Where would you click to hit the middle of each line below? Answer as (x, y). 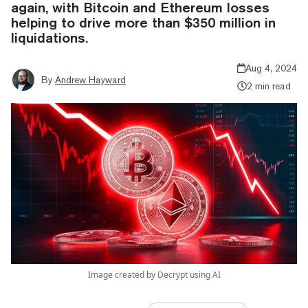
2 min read (268, 86)
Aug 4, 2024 (271, 68)
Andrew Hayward (90, 79)
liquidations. (49, 37)
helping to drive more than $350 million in (143, 22)
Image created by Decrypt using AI (154, 274)
